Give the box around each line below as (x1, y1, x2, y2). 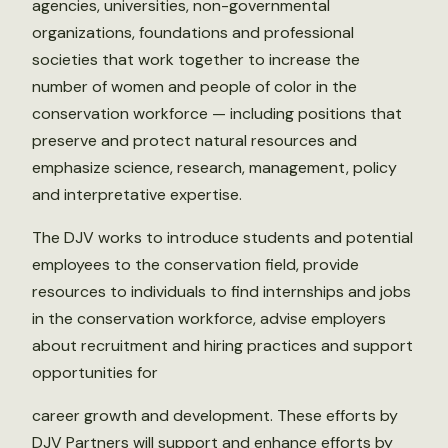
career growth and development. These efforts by (32, 405, 398, 426)
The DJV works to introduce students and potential (32, 227, 413, 248)
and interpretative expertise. (32, 184, 242, 205)
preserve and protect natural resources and (32, 130, 357, 151)
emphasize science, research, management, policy (32, 157, 397, 178)
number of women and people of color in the (32, 76, 357, 97)
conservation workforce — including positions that (32, 103, 402, 124)
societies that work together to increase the (32, 49, 360, 70)
